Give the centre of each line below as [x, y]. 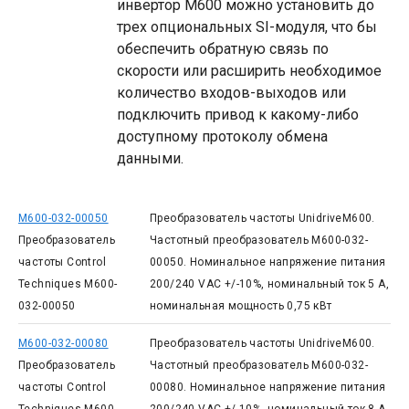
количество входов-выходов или [231, 93]
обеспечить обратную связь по [223, 49]
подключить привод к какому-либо [238, 115]
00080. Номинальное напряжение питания [267, 387]
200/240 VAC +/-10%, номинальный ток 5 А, [269, 284]
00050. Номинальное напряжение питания [267, 262]
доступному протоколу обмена [222, 136]
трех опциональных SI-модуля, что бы [247, 27]
